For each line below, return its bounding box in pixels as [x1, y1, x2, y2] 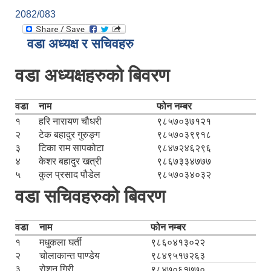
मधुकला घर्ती [39, 237, 82, 248]
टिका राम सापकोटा [39, 143, 104, 154]
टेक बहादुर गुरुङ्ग [39, 129, 100, 140]
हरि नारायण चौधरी [39, 116, 102, 127]
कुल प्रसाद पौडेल [39, 169, 100, 180]
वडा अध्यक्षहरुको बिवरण [15, 65, 169, 86]
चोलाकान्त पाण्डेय [39, 250, 100, 261]
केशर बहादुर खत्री [39, 156, 102, 167]
